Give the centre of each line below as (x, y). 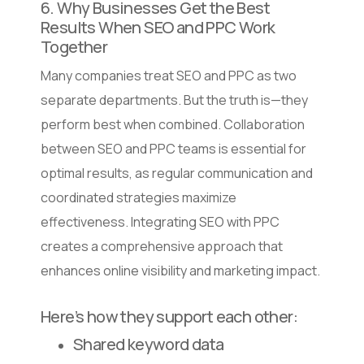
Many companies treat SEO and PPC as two (169, 76)
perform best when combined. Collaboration (173, 125)
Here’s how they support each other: (169, 317)
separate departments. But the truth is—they (174, 100)
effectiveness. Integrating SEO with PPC (160, 222)
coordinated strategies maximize (139, 198)
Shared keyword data (149, 344)
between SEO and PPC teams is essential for (173, 149)
